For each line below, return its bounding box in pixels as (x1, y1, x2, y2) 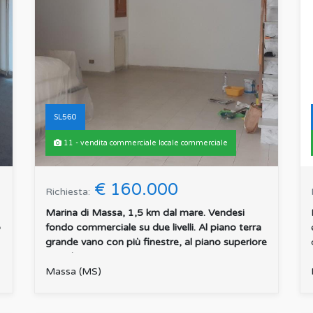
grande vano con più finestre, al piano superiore (45, 236, 267, 249)
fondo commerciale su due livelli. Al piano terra (45, 221, 261, 234)
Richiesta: (45, 186, 90, 198)
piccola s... (45, 251, 93, 263)
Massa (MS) (45, 265, 101, 278)
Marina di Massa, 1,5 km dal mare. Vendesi (45, 207, 245, 219)
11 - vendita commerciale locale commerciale (61, 138, 228, 148)
